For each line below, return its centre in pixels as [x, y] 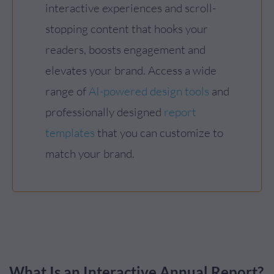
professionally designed [105, 112]
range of [67, 91]
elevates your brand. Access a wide [131, 70]
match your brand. [90, 154]
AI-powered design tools [149, 91]
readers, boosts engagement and [125, 50]
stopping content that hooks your [127, 29]
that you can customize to [159, 133]
